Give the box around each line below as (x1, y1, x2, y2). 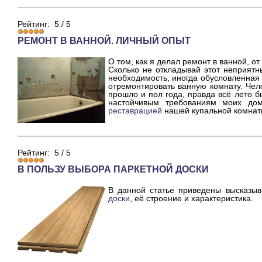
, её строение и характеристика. (130, 194, 253, 204)
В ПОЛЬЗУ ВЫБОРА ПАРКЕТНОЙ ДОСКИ (18, 164, 209, 175)
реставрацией (108, 105, 162, 115)
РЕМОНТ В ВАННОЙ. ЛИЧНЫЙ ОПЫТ (18, 35, 191, 46)
